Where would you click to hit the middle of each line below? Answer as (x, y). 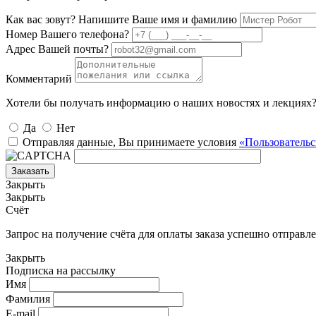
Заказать (30, 171)
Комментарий (39, 78)
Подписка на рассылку (61, 270)
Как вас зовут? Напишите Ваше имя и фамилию (121, 19)
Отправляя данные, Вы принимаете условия (131, 142)
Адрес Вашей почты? (57, 49)
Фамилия (28, 298)
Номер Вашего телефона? (67, 34)
